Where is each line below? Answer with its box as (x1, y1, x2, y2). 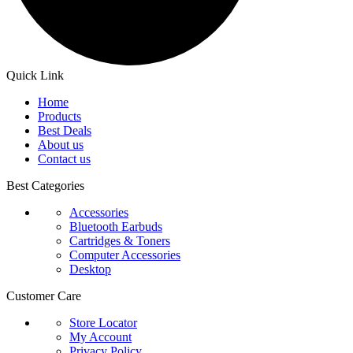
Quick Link (6, 68, 64, 82)
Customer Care (6, 288, 81, 303)
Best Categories (6, 178, 84, 192)
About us (38, 137, 84, 151)
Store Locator (69, 315, 137, 329)
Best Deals (38, 123, 91, 137)
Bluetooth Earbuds (69, 219, 162, 233)
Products (38, 109, 81, 123)
